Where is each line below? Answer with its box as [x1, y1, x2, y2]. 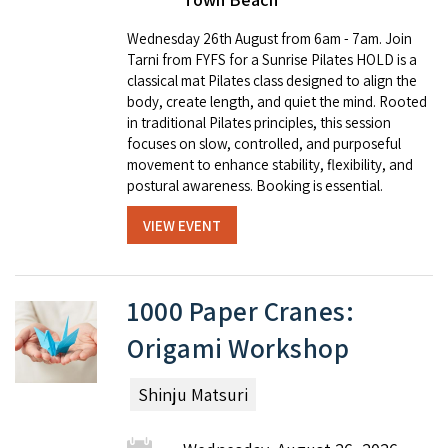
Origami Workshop [127, 330, 349, 367]
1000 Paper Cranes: [127, 293, 354, 330]
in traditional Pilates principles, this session [127, 113, 391, 133]
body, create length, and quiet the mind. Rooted [127, 92, 427, 112]
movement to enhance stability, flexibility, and [127, 155, 413, 175]
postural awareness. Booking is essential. [127, 176, 383, 196]
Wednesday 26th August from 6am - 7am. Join [127, 29, 412, 49]
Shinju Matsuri [138, 383, 248, 407]
